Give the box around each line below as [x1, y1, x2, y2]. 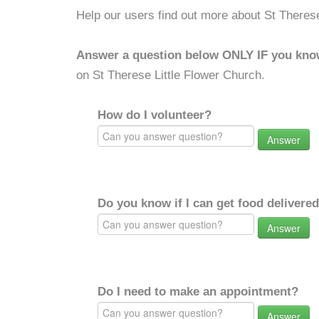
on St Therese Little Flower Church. [76, 68, 265, 82]
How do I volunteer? [98, 108, 211, 122]
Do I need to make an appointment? [98, 285, 298, 298]
